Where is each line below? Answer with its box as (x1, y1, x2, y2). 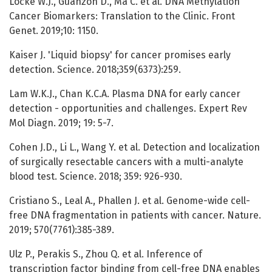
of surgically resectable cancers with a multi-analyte (9, 156, 243, 168)
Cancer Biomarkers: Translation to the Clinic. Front (9, 10, 235, 22)
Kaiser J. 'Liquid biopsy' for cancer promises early (9, 49, 231, 61)
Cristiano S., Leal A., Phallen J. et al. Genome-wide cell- (9, 195, 250, 207)
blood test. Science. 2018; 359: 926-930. (9, 171, 182, 183)
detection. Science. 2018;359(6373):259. (9, 64, 181, 76)
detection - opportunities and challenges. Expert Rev (9, 103, 247, 115)
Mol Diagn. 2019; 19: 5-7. (9, 117, 114, 129)
